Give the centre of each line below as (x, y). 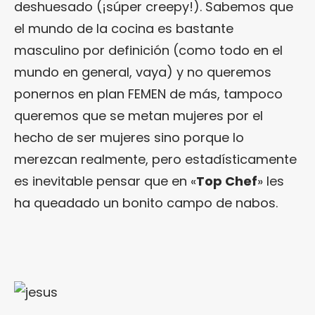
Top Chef (227, 181)
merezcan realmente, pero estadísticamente (155, 159)
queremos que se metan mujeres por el (139, 115)
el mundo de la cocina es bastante (124, 28)
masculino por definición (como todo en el (148, 50)
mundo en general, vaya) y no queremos (143, 72)
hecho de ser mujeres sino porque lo (129, 137)
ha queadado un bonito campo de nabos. (146, 202)
